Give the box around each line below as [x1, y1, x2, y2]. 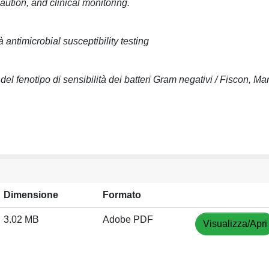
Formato [103, 190, 141, 200]
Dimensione [4, 190, 58, 200]
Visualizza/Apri [203, 219, 267, 229]
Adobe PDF [103, 214, 153, 225]
